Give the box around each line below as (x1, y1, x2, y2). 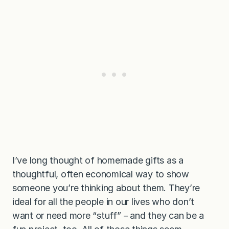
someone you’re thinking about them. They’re (12, 182, 200, 193)
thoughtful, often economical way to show (12, 168, 189, 179)
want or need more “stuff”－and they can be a (12, 210, 204, 221)
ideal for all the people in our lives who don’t (12, 196, 195, 207)
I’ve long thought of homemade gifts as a (12, 154, 184, 166)
